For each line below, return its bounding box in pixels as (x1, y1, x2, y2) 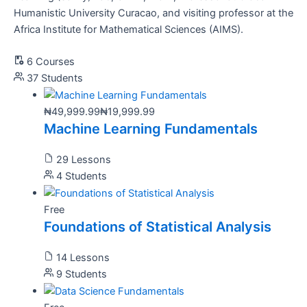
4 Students (56, 169, 108, 182)
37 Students (26, 71, 83, 84)
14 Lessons (56, 251, 110, 264)
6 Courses (26, 55, 75, 68)
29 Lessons (56, 153, 112, 166)
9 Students (56, 267, 108, 280)
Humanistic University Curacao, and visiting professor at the (14, 6, 293, 19)
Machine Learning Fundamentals (43, 120, 258, 137)
